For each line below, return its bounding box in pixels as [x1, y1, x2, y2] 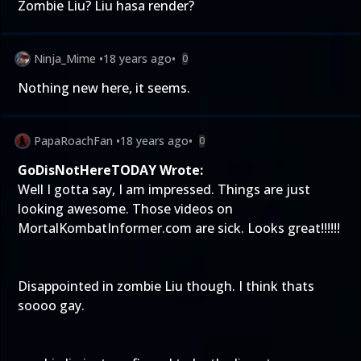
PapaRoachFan [34, 133, 113, 148]
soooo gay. [18, 297, 85, 314]
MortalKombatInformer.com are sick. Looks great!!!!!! [18, 219, 340, 237]
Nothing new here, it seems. [18, 79, 190, 97]
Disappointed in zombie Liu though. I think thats [18, 277, 314, 295]
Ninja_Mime [34, 51, 96, 66]
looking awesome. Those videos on [18, 200, 233, 218]
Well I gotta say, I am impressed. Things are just [18, 180, 310, 198]
